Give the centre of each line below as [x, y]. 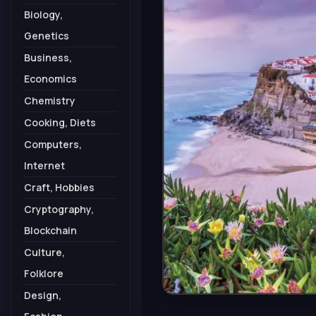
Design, [43, 295]
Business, [48, 57]
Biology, [43, 14]
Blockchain [50, 230]
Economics [50, 79]
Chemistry [50, 101]
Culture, [44, 252]
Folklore [44, 273]
